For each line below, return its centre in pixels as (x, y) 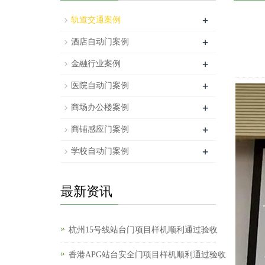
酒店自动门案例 (100, 42)
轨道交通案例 (96, 20)
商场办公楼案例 (100, 107)
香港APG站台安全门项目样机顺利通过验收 (147, 255)
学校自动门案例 (100, 151)
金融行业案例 (96, 64)
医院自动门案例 (100, 85)
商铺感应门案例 (100, 129)
